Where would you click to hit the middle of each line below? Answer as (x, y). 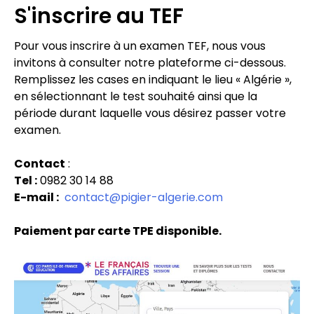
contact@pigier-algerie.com (144, 198)
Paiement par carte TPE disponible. (119, 231)
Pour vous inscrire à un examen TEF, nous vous (140, 46)
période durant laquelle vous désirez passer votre (150, 114)
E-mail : (36, 198)
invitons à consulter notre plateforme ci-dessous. (150, 63)
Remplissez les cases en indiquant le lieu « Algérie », (153, 80)
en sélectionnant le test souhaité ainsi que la (136, 97)
